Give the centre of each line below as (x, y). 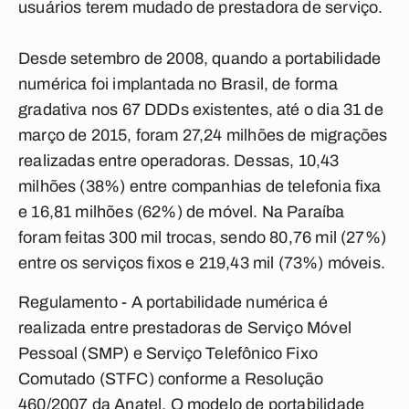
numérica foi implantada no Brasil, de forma (178, 84)
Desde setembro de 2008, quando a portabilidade (200, 58)
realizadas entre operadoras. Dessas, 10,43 (179, 161)
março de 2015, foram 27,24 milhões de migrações (203, 135)
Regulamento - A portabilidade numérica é (173, 302)
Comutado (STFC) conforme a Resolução (171, 379)
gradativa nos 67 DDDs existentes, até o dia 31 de (201, 110)
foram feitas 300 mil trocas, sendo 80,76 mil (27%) (202, 237)
